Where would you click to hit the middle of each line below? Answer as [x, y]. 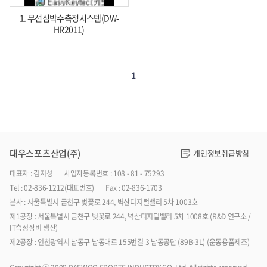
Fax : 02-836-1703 [133, 188]
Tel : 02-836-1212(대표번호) [52, 188]
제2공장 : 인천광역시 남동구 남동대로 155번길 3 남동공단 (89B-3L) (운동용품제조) [130, 242]
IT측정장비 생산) [34, 228]
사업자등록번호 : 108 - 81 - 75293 [114, 174]
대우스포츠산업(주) [45, 153]
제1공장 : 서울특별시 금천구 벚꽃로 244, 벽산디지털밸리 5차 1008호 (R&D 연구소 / [131, 217]
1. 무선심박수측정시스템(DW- [69, 18]
